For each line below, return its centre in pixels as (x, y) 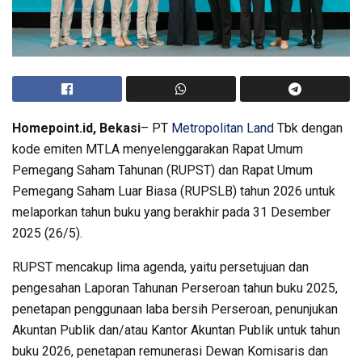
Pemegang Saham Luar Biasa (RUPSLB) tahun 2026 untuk (174, 191)
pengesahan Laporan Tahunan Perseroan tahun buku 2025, (175, 288)
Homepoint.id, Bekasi (76, 128)
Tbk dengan (308, 128)
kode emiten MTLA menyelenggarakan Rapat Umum (158, 149)
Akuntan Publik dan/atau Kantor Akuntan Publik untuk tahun (176, 330)
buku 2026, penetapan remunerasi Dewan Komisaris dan (170, 351)
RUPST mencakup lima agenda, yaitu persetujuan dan (160, 267)
